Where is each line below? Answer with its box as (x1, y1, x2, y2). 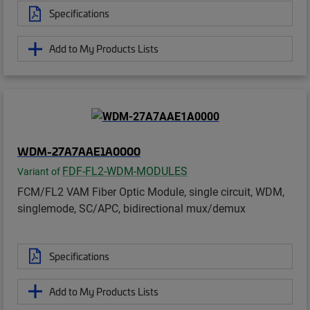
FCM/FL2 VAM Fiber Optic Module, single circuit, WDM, (17, 183, 284, 199)
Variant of (17, 165, 62, 178)
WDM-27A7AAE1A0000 (17, 143, 140, 158)
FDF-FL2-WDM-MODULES (62, 163, 188, 178)
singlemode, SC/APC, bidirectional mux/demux (17, 200, 246, 215)
